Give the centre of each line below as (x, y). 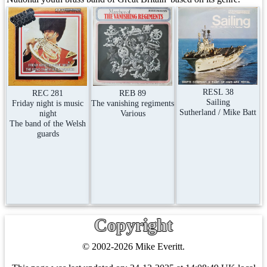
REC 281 (48, 93)
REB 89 (133, 93)
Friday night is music (48, 103)
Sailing (218, 102)
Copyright (133, 225)
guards (48, 133)
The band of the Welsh (48, 123)
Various (133, 114)
